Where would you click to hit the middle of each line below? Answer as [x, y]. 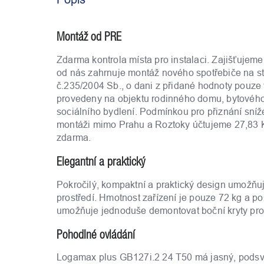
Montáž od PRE [89, 37]
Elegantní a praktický [101, 161]
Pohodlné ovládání [96, 234]
